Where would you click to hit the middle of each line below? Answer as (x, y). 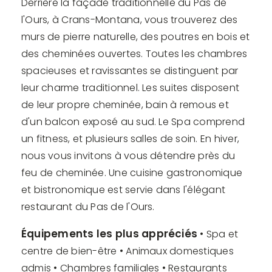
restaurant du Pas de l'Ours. (89, 206)
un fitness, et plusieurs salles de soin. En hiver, (130, 138)
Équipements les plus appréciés (111, 233)
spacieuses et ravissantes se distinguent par (130, 70)
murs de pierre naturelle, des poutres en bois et (136, 36)
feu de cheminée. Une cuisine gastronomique (132, 172)
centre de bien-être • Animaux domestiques (127, 251)
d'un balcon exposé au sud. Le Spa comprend (133, 121)
